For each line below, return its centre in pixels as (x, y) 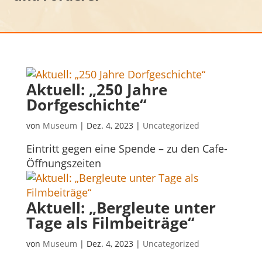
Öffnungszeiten (63, 163)
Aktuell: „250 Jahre (96, 89)
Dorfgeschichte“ (86, 104)
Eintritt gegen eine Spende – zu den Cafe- (127, 148)
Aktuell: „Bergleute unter (121, 207)
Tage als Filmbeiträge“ (110, 223)
